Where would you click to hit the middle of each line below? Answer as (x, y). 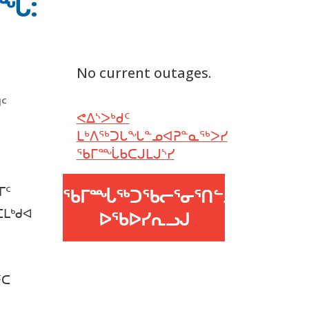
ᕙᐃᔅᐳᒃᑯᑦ (103, 117)
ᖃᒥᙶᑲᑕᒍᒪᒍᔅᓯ (125, 153)
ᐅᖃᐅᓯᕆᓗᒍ (144, 219)
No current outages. (143, 72)
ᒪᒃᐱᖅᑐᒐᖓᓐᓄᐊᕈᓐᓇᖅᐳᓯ (152, 135)
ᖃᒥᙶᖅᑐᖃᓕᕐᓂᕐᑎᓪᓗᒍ (155, 196)
